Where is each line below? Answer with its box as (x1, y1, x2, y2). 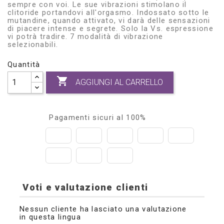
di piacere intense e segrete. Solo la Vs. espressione (7, 23, 213, 33)
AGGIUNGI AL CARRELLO (75, 77, 163, 87)
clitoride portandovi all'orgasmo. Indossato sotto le (7, 7, 209, 17)
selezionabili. (7, 39, 58, 49)
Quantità (7, 59, 40, 69)
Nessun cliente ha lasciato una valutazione (19, 204, 187, 214)
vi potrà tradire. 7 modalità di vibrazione (7, 31, 163, 41)
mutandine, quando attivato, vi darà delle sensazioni (7, 15, 210, 25)
